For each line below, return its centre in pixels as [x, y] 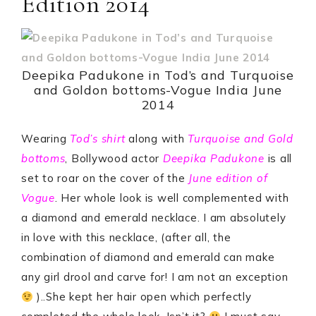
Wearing [45, 139]
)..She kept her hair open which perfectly [142, 297]
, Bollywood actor [114, 158]
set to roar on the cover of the [105, 178]
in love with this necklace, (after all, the [126, 237]
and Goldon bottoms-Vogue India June [158, 90]
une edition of [230, 178]
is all [280, 158]
